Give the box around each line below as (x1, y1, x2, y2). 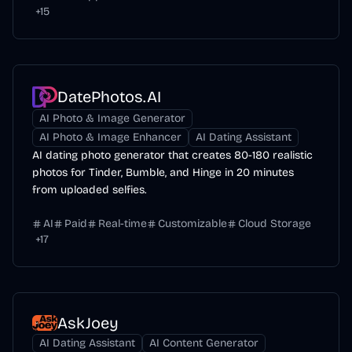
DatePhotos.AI (57, 87, 161, 106)
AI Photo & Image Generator (39, 112, 185, 125)
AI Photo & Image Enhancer (39, 130, 181, 144)
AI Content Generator (149, 336, 258, 350)
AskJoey (57, 313, 119, 332)
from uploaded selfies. (32, 183, 146, 196)
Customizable (158, 217, 227, 230)
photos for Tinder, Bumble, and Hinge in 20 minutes (32, 166, 294, 179)
